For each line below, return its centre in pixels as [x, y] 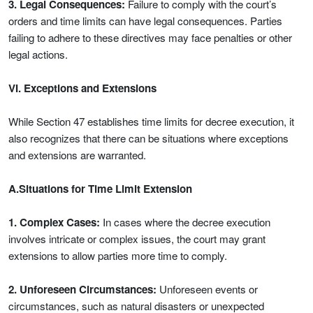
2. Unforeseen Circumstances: [82, 289]
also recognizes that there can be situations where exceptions [148, 138]
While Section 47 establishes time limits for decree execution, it [151, 121]
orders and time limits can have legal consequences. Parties [145, 21]
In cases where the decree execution [185, 222]
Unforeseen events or [207, 289]
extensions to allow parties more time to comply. [118, 255]
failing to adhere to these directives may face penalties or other [150, 37]
